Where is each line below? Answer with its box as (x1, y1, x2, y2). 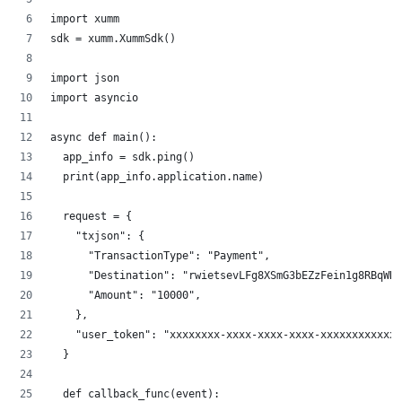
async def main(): (50, 131, 157, 144)
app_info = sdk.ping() (50, 151, 195, 164)
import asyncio (50, 92, 138, 105)
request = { (50, 210, 132, 223)
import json (50, 72, 119, 85)
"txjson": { (50, 230, 144, 243)
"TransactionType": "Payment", (50, 249, 270, 263)
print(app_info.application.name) (50, 170, 264, 184)
